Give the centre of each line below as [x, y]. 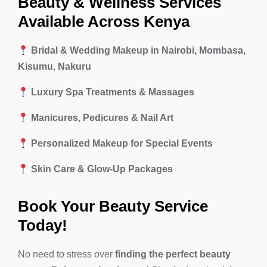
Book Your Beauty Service [113, 206]
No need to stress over [66, 254]
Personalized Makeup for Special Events [122, 144]
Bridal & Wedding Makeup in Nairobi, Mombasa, [139, 51]
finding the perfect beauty [173, 254]
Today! [43, 225]
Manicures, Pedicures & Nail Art [103, 118]
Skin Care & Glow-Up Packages [102, 169]
